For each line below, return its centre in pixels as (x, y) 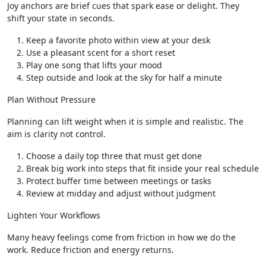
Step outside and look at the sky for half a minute (124, 77)
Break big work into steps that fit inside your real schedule (142, 168)
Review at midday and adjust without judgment (121, 193)
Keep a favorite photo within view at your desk (118, 40)
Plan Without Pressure (51, 99)
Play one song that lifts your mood (94, 65)
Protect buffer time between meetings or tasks (119, 181)
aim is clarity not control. (56, 134)
